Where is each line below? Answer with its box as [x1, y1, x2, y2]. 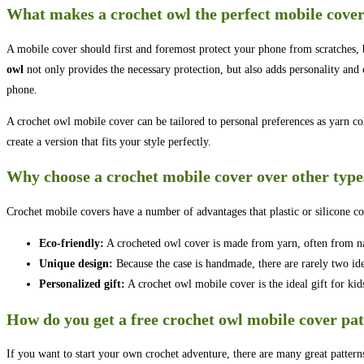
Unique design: [39, 258, 113, 271]
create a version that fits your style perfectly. [6, 135, 211, 148]
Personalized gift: [39, 278, 125, 291]
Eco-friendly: [39, 237, 104, 250]
